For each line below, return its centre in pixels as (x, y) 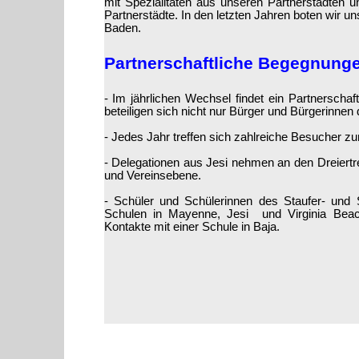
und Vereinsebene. (152, 175)
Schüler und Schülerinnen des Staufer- (217, 201)
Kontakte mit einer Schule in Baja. (192, 226)
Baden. (122, 28)
